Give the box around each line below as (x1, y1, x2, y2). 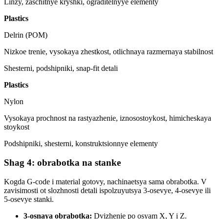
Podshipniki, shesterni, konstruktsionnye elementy (4, 139, 158, 148)
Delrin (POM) (4, 31, 47, 40)
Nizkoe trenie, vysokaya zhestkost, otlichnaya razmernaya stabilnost (4, 47, 213, 56)
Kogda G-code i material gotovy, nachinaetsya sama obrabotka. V (4, 177, 207, 186)
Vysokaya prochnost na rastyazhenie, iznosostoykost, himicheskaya (4, 114, 211, 123)
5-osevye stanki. (4, 195, 54, 203)
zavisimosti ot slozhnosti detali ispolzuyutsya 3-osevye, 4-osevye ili (4, 186, 211, 195)
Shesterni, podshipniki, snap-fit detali (4, 64, 118, 73)
